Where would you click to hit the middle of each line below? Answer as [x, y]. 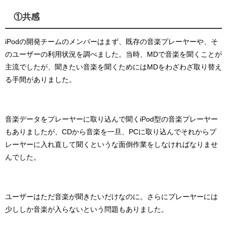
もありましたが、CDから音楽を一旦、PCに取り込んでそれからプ [111, 132]
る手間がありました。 [41, 80]
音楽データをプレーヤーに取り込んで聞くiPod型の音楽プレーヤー [111, 119]
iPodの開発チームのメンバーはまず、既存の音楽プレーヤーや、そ [111, 42]
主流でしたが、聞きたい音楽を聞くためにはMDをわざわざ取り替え [113, 67]
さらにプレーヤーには [182, 197]
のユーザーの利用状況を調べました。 [65, 54]
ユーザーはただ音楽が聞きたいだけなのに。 [76, 197]
